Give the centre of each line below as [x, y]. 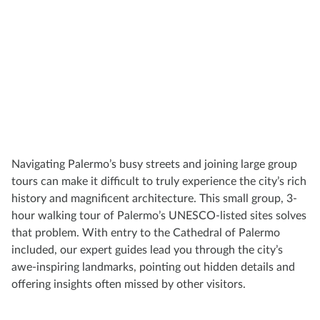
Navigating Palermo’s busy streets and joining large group [154, 165]
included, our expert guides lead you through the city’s [147, 250]
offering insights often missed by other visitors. [129, 285]
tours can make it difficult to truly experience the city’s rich [159, 182]
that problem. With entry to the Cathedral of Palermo [146, 233]
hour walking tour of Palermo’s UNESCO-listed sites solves [159, 216]
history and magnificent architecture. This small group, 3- [154, 199]
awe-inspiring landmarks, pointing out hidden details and [153, 267]
